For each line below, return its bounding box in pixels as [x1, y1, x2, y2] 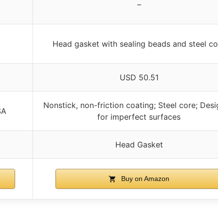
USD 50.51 [119, 72, 159, 82]
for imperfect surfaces [97, 111, 181, 122]
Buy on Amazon [119, 174, 169, 182]
